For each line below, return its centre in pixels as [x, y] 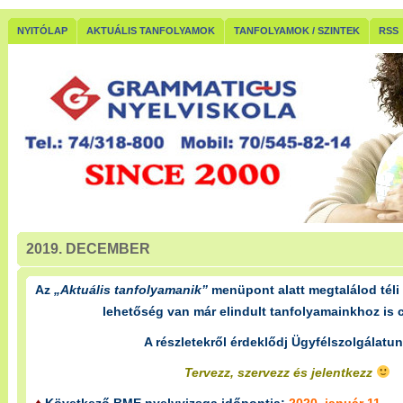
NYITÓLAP [42, 31]
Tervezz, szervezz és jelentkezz [280, 372]
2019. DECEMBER [88, 249]
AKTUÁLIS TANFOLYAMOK [151, 31]
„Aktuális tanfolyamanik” [131, 290]
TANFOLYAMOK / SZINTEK [297, 31]
